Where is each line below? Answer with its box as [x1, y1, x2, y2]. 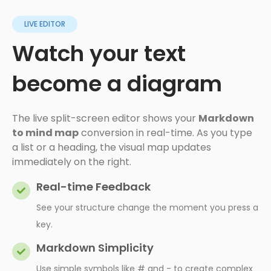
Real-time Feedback [36, 179, 151, 195]
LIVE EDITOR [24, 19, 65, 30]
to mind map [12, 126, 79, 140]
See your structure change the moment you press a [36, 201, 258, 214]
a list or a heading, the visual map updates [12, 140, 211, 155]
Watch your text [12, 38, 186, 70]
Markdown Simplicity [36, 240, 154, 256]
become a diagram [12, 68, 222, 100]
